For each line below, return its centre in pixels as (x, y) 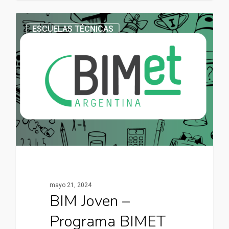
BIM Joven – (89, 201)
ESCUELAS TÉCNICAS (73, 29)
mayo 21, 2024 (70, 185)
